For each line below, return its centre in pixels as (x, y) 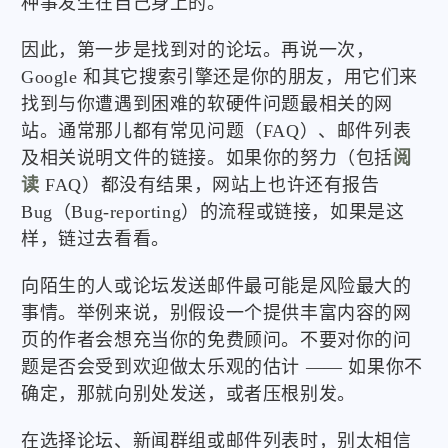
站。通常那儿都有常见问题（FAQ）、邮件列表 (216, 131)
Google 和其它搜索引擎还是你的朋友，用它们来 (220, 77)
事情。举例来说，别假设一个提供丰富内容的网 (216, 313)
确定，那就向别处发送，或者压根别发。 (188, 394)
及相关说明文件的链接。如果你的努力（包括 (207, 158)
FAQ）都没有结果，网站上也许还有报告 (209, 185)
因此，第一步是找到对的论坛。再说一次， (198, 50)
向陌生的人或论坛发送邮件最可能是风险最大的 (216, 286)
